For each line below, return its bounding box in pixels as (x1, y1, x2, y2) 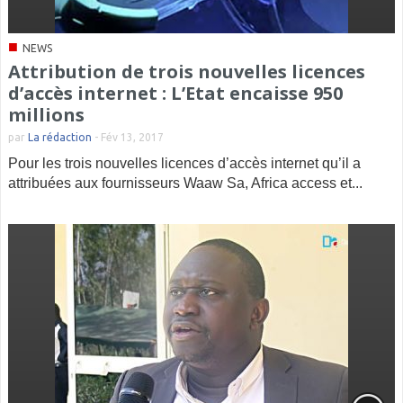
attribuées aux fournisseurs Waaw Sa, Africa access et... (8, 175, 363, 191)
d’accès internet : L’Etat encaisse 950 (8, 81, 343, 105)
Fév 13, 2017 (101, 131, 164, 143)
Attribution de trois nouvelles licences (8, 59, 365, 84)
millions (8, 103, 85, 127)
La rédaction (28, 131, 92, 143)
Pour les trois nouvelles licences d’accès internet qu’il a (8, 156, 361, 171)
